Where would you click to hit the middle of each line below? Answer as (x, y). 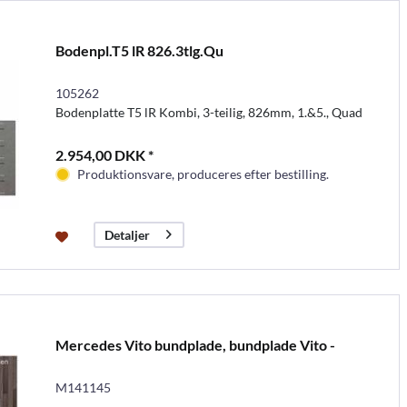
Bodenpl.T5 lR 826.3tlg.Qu (139, 50)
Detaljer (127, 234)
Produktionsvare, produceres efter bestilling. (203, 174)
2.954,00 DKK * (104, 154)
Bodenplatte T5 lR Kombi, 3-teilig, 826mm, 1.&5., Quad (208, 112)
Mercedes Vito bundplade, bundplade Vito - (195, 344)
